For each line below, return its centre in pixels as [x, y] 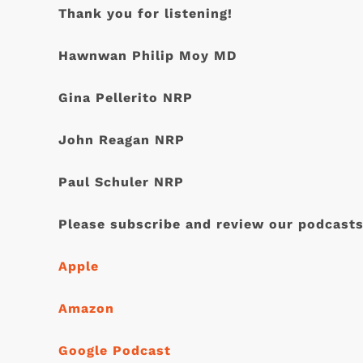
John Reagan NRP [122, 140]
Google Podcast [115, 351]
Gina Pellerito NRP [126, 98]
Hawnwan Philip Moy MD [150, 56]
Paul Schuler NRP [121, 182]
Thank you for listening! [145, 14]
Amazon [86, 309]
